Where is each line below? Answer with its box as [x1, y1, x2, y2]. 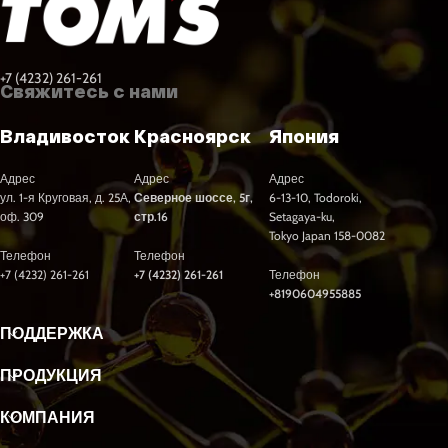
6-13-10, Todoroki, [268, 189, 362, 205]
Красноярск [134, 124, 252, 147]
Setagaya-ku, [268, 208, 335, 224]
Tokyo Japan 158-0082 [268, 227, 385, 243]
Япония [268, 124, 339, 147]
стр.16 [134, 208, 169, 224]
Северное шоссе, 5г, [134, 189, 254, 205]
